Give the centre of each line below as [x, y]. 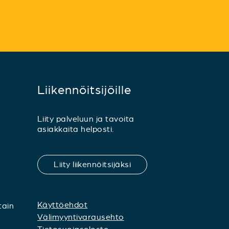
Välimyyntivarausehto [81, 217]
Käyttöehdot [63, 204]
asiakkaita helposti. [76, 129]
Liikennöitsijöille [84, 90]
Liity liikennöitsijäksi [93, 164]
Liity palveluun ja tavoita [86, 119]
